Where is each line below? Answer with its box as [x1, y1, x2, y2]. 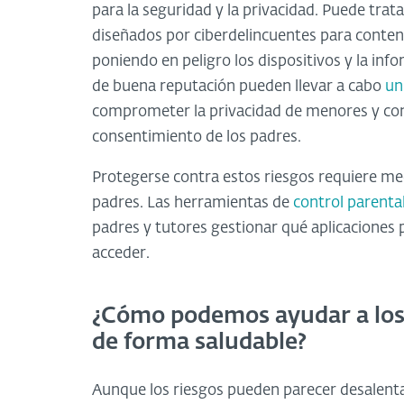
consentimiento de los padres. [92, 129, 301, 145]
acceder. [92, 245, 150, 262]
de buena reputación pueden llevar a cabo [92, 78, 385, 95]
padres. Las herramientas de [92, 195, 293, 211]
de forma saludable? [92, 332, 307, 354]
